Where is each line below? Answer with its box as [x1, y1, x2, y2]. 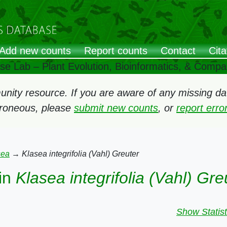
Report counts [84, 45, 147, 57]
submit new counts [74, 102, 158, 113]
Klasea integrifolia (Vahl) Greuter [22, 149, 139, 158]
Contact [161, 45, 196, 57]
